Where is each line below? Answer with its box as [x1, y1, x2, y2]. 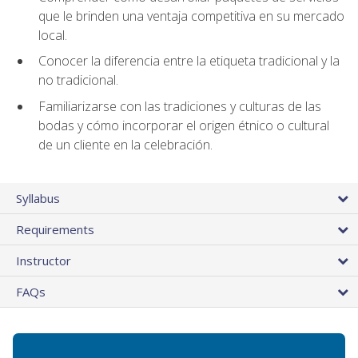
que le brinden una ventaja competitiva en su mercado [38, 6, 344, 25]
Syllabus [16, 190, 60, 207]
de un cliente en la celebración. [38, 135, 213, 153]
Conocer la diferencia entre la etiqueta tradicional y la [38, 52, 340, 70]
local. [38, 26, 67, 44]
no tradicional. [38, 71, 118, 89]
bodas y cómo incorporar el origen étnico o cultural [38, 116, 329, 134]
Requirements [16, 221, 94, 238]
